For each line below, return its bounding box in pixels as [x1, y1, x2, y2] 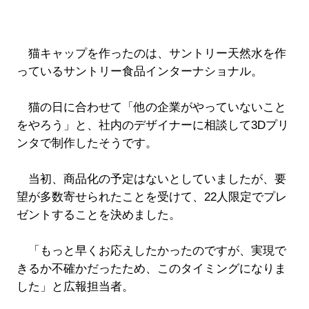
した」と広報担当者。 [16, 280, 134, 294]
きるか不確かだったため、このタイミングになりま [16, 262, 286, 276]
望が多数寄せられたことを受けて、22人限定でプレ [16, 190, 287, 204]
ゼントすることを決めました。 [16, 208, 181, 222]
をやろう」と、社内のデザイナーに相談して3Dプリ [16, 119, 289, 132]
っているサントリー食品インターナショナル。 [16, 65, 263, 79]
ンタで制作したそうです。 [16, 137, 157, 150]
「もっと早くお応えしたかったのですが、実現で [16, 244, 286, 258]
